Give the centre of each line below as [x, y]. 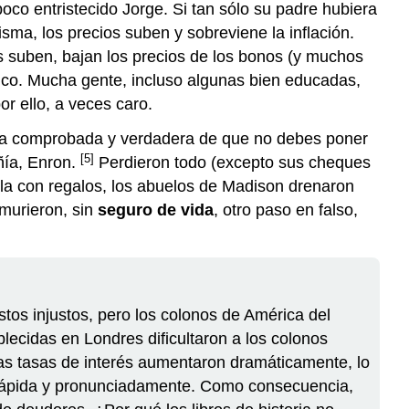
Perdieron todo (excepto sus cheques [232, 163]
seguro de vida [156, 210]
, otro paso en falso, [286, 210]
